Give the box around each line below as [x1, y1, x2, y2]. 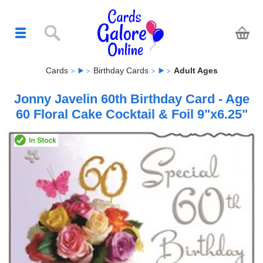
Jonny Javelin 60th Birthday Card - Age [14, 91, 249, 106]
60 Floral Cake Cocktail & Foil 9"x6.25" [15, 106, 248, 122]
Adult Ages [173, 65, 218, 75]
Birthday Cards [93, 65, 149, 75]
